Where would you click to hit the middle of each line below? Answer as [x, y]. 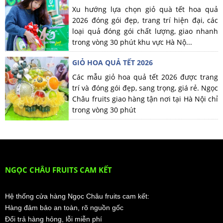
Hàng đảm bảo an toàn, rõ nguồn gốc [64, 207]
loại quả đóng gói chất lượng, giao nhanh [145, 31]
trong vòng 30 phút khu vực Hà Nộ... [132, 42]
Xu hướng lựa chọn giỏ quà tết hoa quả [145, 9]
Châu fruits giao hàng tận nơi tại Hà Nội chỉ [145, 99]
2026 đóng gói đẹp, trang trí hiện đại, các [145, 20]
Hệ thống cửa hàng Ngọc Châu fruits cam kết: [77, 196]
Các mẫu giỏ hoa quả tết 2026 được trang [145, 77]
